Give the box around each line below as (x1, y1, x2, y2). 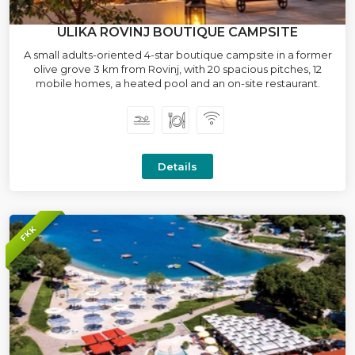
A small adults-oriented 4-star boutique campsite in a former (23, 48, 332, 61)
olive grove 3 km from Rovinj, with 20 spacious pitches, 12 (33, 63, 322, 75)
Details (158, 160, 197, 173)
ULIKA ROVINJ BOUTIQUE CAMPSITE (57, 25, 298, 40)
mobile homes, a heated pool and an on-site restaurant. (35, 77, 320, 90)
